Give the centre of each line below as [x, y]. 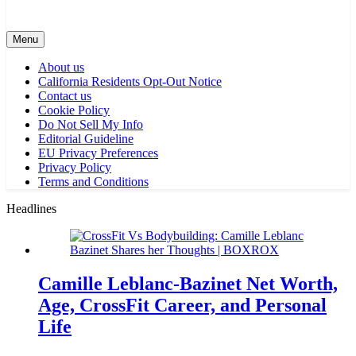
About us [61, 67]
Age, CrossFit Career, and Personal [182, 305]
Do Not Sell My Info [91, 124]
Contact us [65, 96]
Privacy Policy [75, 167]
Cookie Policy [74, 110]
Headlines [31, 209]
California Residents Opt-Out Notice [130, 81]
